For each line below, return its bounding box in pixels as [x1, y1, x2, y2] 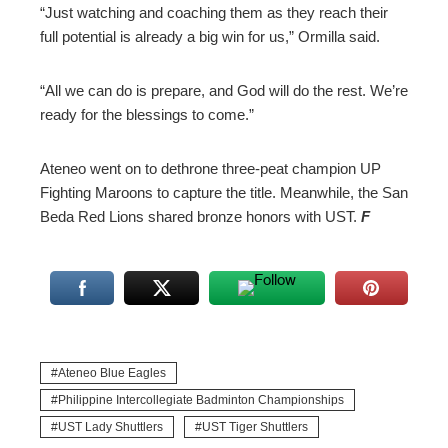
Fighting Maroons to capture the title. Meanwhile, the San [40, 184, 408, 202]
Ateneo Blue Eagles [58, 366, 166, 381]
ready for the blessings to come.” [40, 106, 254, 124]
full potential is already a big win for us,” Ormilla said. [40, 28, 380, 46]
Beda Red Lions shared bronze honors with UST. [40, 208, 361, 226]
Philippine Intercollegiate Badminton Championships [58, 393, 344, 408]
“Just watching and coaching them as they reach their [40, 4, 388, 22]
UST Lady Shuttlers [58, 420, 163, 435]
